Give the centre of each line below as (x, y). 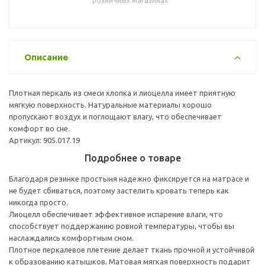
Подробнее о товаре (132, 158)
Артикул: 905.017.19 (44, 140)
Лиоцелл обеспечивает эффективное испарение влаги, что (116, 214)
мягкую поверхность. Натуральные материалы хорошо (110, 104)
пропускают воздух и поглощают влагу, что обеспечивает (115, 116)
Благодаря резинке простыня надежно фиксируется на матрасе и (129, 178)
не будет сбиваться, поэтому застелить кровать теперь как (119, 190)
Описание (46, 57)
